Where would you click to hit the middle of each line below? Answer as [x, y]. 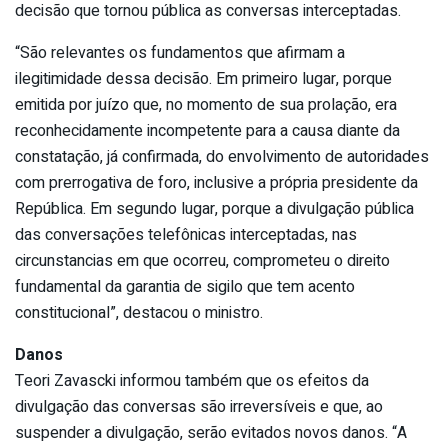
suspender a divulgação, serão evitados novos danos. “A [211, 432]
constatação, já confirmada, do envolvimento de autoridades [222, 156]
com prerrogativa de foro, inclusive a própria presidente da [216, 182]
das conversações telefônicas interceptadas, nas [186, 234]
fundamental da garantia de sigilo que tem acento [185, 286]
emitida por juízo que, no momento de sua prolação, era [206, 104]
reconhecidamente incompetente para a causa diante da [207, 130]
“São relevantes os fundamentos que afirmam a [180, 52]
